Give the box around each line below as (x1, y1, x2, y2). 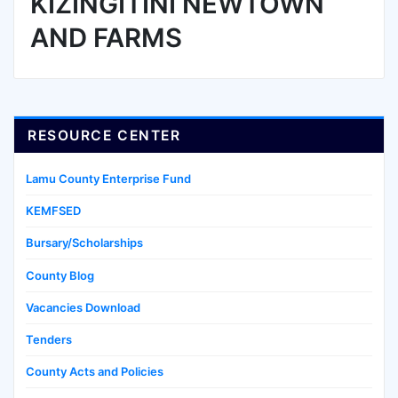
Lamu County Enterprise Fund (26, 171, 191, 186)
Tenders (26, 332, 72, 347)
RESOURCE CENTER (28, 126, 181, 144)
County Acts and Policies (26, 364, 163, 379)
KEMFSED (26, 203, 81, 219)
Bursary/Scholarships (26, 235, 143, 251)
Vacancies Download (26, 299, 140, 314)
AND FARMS (29, 21, 182, 53)
